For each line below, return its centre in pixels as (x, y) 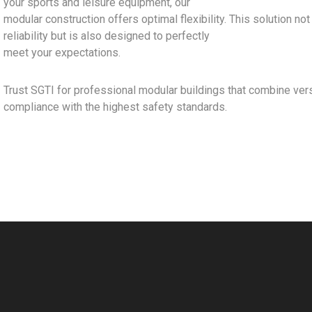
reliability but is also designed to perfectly (107, 36)
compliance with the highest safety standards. (115, 107)
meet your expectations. (62, 53)
